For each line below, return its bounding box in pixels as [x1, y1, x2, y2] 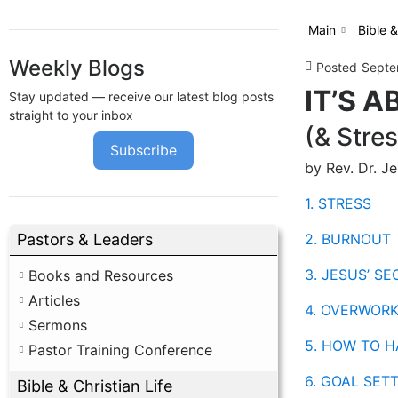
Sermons [28, 315, 87, 334]
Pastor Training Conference [28, 340, 212, 359]
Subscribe [109, 141, 177, 160]
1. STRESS [304, 194, 371, 212]
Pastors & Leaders [17, 229, 153, 249]
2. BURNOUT [304, 229, 391, 248]
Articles [28, 291, 80, 309]
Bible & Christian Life [17, 376, 172, 395]
